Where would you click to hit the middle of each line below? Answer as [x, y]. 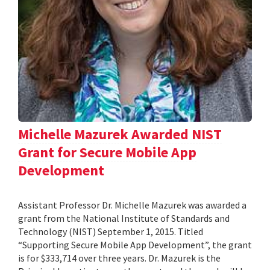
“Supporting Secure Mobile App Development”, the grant [135, 245]
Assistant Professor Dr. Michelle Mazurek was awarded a [132, 205]
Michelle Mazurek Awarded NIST [120, 134]
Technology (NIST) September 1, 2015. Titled [111, 232]
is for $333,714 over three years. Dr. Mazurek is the [119, 258]
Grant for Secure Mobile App [107, 152]
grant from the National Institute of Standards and [124, 218]
